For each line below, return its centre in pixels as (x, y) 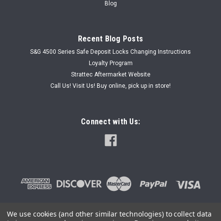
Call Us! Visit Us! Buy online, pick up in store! (110, 86)
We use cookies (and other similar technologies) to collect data (109, 214)
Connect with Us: (110, 121)
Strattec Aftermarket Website (110, 74)
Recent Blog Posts (110, 38)
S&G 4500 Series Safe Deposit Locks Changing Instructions (110, 52)
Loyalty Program (110, 63)
